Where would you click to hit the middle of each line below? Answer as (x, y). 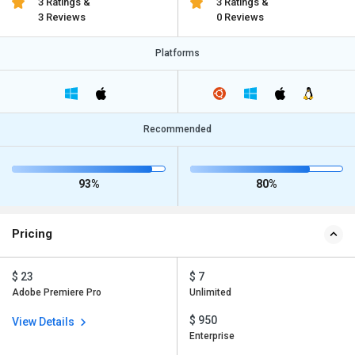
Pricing (32, 234)
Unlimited (210, 293)
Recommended (177, 130)
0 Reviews (240, 17)
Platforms (177, 53)
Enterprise (212, 336)
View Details (44, 322)
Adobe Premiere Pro (57, 293)
